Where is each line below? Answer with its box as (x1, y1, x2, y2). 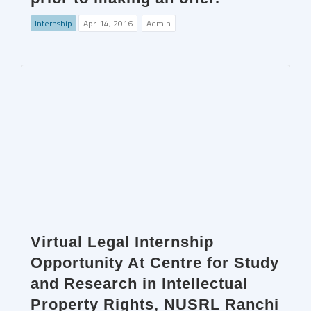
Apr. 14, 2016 (83, 17, 133, 31)
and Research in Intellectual (31, 275, 248, 293)
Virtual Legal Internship (31, 233, 214, 251)
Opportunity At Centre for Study (31, 254, 279, 272)
